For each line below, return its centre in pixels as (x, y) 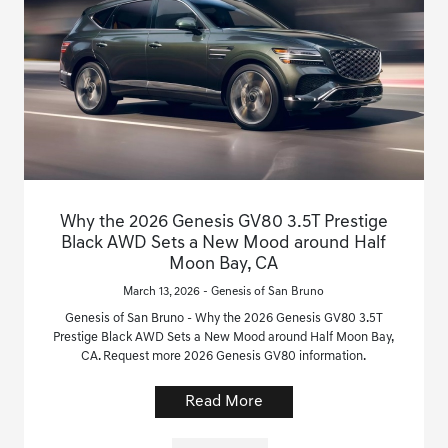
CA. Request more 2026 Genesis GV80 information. (224, 356)
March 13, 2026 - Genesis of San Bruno (224, 291)
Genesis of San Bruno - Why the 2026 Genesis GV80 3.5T (223, 318)
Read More (223, 401)
